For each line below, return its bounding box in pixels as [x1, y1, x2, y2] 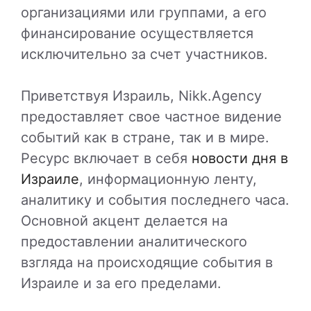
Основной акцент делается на [21, 212, 228, 230]
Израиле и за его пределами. [21, 275, 221, 292]
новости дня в [192, 150, 288, 167]
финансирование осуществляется [21, 25, 253, 42]
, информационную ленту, [79, 171, 257, 188]
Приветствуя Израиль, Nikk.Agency [21, 87, 262, 105]
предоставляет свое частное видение [21, 108, 282, 126]
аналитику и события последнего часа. [21, 192, 289, 209]
